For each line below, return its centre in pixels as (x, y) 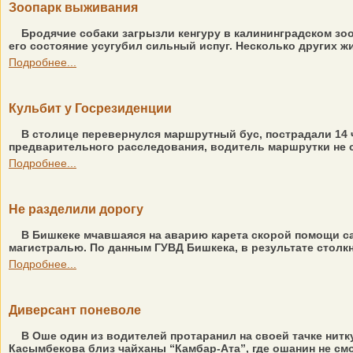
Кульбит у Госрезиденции (90, 108)
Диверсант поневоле (75, 310)
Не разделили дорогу (76, 209)
